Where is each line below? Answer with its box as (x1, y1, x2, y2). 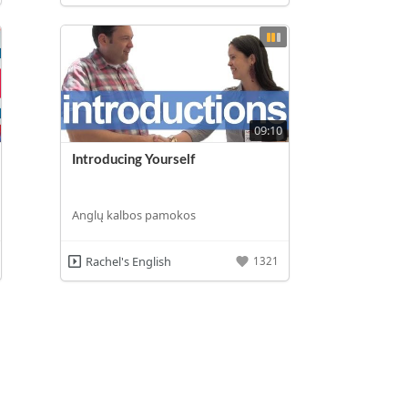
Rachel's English (85, 252, 171, 270)
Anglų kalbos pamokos (72, 207, 197, 224)
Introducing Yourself (72, 152, 196, 167)
